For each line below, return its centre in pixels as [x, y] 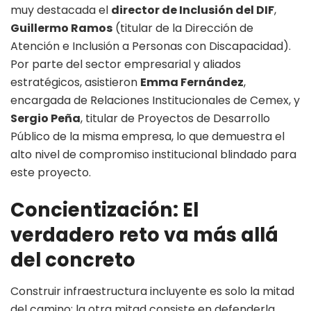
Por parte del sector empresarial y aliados [126, 65]
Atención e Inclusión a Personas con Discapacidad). [151, 47]
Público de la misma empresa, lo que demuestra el [148, 137]
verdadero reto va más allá [144, 235]
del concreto [73, 260]
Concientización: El [104, 210]
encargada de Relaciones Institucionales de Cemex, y [155, 101]
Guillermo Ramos [61, 28]
